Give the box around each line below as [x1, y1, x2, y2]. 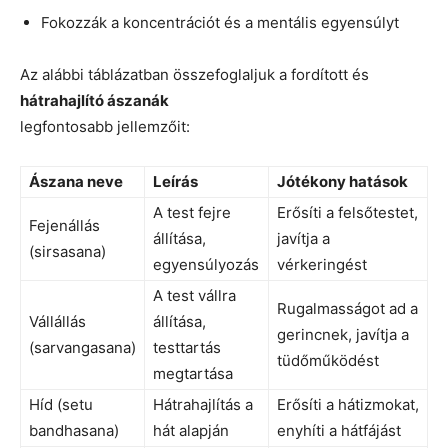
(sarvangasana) [29, 337, 136, 357]
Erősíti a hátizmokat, [277, 394, 419, 414]
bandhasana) [29, 420, 119, 440]
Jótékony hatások [277, 171, 408, 191]
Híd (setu [29, 394, 93, 414]
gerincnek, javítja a [277, 324, 409, 344]
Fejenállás [29, 215, 100, 235]
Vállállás [29, 311, 86, 331]
